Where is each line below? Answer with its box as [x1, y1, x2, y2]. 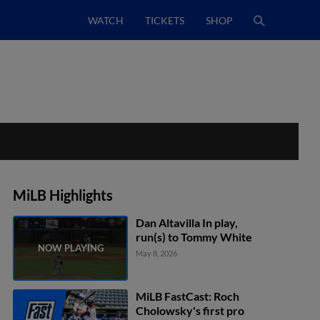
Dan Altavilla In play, [136, 216, 239, 229]
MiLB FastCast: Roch [136, 289, 240, 303]
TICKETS [145, 14, 184, 26]
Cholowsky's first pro [136, 303, 245, 317]
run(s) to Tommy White [136, 230, 253, 244]
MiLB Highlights [13, 186, 113, 204]
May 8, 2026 [136, 249, 178, 258]
